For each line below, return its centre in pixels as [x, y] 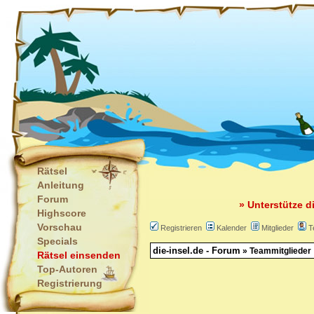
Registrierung [70, 283]
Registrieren [181, 228]
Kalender [232, 228]
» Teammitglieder [276, 251]
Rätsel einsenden [79, 255]
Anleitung [61, 185]
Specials [57, 241]
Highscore [62, 213]
